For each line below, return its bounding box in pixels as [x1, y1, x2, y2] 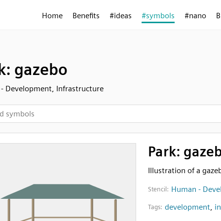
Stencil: [147, 185, 169, 193]
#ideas [110, 11, 132, 20]
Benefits [73, 11, 100, 20]
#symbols [142, 11, 175, 20]
